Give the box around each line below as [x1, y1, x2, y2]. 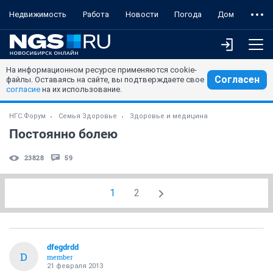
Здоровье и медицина [130, 112, 208, 120]
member [47, 252, 73, 261]
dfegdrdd [47, 243, 79, 252]
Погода [174, 10, 202, 19]
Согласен [214, 74, 260, 85]
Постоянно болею [9, 127, 118, 141]
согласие [6, 85, 40, 94]
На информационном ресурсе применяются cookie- [6, 65, 197, 74]
